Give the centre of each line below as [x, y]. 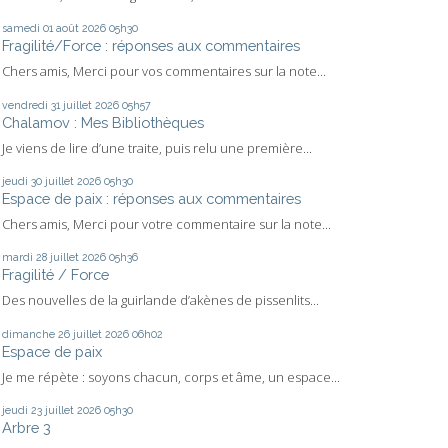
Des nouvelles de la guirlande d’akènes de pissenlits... [160, 300]
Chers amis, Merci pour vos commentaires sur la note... [164, 71]
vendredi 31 [31, 104]
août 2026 [81, 28]
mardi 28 [24, 257]
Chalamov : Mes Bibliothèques [103, 122]
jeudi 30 [22, 180]
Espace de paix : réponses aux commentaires [151, 198]
